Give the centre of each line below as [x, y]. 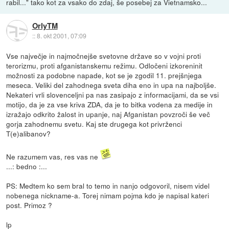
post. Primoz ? [29, 205]
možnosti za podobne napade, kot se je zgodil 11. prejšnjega [104, 75]
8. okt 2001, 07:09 [61, 35]
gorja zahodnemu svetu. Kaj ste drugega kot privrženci [94, 124]
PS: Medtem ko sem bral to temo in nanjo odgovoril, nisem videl [108, 186]
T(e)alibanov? [29, 134]
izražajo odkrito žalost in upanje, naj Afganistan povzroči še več [108, 114]
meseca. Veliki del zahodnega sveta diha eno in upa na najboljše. [111, 85]
